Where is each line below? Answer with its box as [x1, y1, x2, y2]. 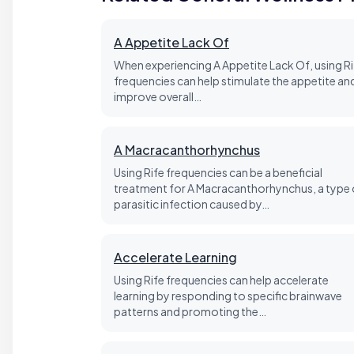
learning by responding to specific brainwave [114, 288, 342, 303]
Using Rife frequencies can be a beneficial [114, 165, 322, 179]
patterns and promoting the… [114, 304, 266, 318]
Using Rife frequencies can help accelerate [114, 273, 329, 287]
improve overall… [114, 89, 201, 104]
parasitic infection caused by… [114, 197, 269, 211]
